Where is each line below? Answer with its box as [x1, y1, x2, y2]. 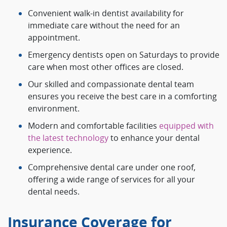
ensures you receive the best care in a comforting [28, 91, 217, 102]
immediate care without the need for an [28, 20, 180, 31]
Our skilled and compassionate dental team [28, 79, 194, 90]
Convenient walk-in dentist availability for [28, 8, 184, 19]
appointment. [28, 32, 80, 44]
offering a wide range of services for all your [28, 174, 195, 185]
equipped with [159, 120, 214, 132]
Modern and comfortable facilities [28, 120, 159, 132]
